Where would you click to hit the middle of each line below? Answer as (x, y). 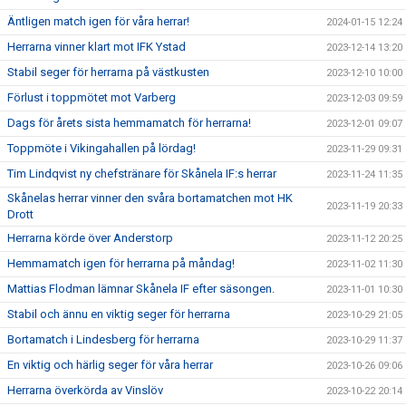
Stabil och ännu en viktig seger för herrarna (119, 314)
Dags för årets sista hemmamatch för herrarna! (129, 122)
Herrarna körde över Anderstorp (90, 237)
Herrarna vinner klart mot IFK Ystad (97, 46)
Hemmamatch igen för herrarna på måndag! (121, 263)
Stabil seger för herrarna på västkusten (108, 72)
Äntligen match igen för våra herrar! (98, 21)
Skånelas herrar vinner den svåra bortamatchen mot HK (150, 198)
